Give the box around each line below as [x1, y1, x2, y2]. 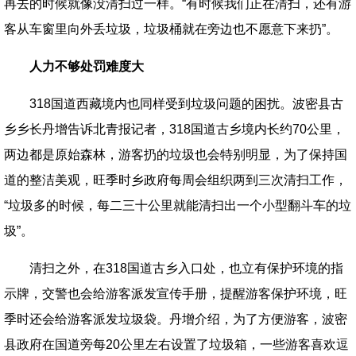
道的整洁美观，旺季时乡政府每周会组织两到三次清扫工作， [4, 173, 347, 187]
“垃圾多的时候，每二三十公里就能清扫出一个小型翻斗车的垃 [4, 199, 351, 212]
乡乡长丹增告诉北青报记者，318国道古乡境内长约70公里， [4, 122, 345, 136]
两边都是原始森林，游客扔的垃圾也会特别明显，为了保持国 [4, 148, 347, 161]
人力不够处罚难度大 [29, 60, 144, 73]
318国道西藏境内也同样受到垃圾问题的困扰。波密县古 [29, 97, 343, 110]
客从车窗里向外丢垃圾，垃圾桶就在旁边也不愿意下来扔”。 [4, 22, 339, 36]
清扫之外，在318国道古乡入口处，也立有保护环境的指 [29, 261, 343, 275]
